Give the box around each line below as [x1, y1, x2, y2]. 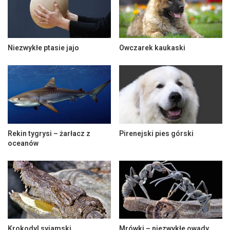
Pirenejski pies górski [119, 129, 194, 138]
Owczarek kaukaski [119, 44, 185, 52]
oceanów [8, 139, 39, 147]
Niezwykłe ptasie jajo [8, 44, 79, 52]
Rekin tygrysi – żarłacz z [8, 129, 90, 138]
